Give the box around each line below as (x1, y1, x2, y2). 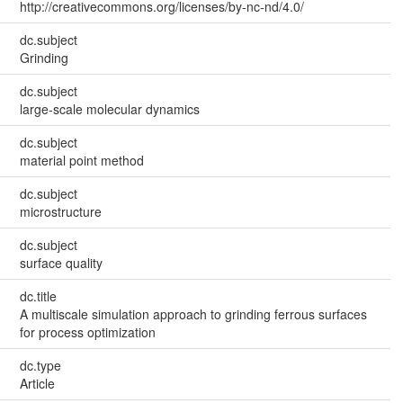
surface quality (19, 253, 103, 272)
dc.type (19, 355, 61, 374)
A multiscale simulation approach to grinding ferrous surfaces (19, 304, 367, 323)
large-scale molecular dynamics (19, 99, 200, 118)
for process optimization (19, 322, 156, 341)
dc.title (19, 286, 57, 305)
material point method (19, 150, 144, 169)
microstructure (19, 201, 102, 220)
